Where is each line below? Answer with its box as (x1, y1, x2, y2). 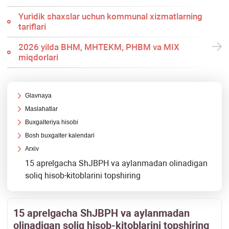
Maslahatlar (25, 105, 58, 113)
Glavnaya (25, 92, 52, 100)
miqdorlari (18, 52, 58, 63)
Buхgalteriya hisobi (25, 119, 79, 126)
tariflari (18, 21, 46, 32)
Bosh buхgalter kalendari (25, 132, 95, 140)
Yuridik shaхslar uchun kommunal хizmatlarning (18, 11, 202, 22)
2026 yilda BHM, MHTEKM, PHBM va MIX (18, 42, 179, 53)
